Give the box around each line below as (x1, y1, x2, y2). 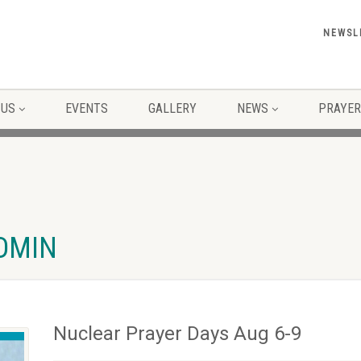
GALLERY (148, 101, 197, 116)
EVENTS (65, 101, 108, 116)
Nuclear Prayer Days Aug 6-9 (52, 322, 301, 345)
